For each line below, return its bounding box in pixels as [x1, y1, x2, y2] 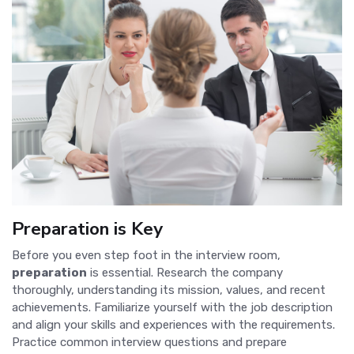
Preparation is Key [12, 217, 163, 242]
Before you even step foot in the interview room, [12, 248, 281, 263]
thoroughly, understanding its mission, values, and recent [12, 283, 326, 298]
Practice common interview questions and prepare [12, 335, 287, 350]
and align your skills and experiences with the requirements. [12, 318, 335, 333]
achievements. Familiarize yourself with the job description [12, 300, 333, 315]
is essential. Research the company [87, 265, 283, 281]
